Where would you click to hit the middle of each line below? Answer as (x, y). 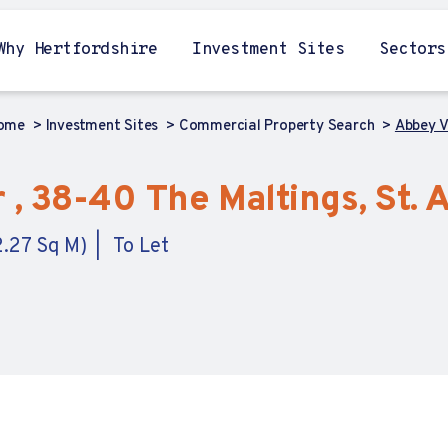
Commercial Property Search (278, 126)
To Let (141, 247)
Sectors (412, 49)
